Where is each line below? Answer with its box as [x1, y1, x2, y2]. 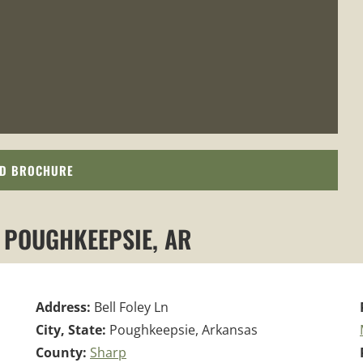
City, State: [36, 320, 109, 339]
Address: [36, 297, 94, 316]
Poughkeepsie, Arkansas [109, 320, 258, 339]
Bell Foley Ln [94, 297, 169, 316]
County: [36, 343, 90, 361]
